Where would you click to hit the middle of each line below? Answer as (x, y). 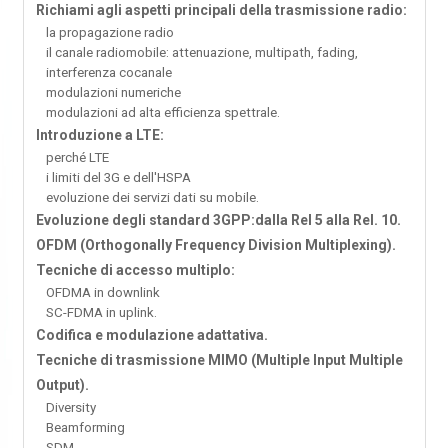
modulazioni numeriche (113, 93)
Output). (62, 385)
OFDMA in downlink (102, 293)
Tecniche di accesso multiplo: (135, 270)
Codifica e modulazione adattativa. (151, 335)
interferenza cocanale (108, 73)
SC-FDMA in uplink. (101, 313)
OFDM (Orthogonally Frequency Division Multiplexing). (215, 245)
